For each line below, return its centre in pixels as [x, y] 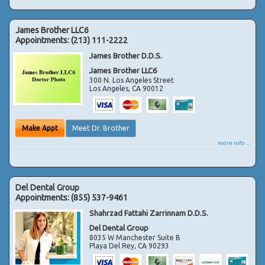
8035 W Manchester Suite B [135, 237]
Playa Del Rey [112, 245]
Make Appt [40, 128]
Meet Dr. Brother [101, 128]
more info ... [234, 143]
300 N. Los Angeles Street [132, 80]
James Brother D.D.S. [126, 55]
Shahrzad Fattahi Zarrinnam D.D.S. [149, 213]
